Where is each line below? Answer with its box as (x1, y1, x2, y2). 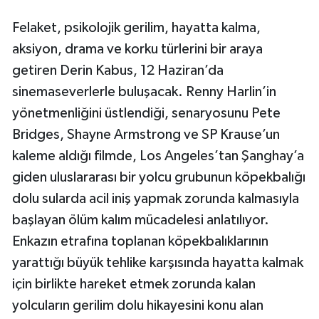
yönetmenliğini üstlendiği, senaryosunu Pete (12, 106, 281, 121)
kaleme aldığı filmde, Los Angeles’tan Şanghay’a (12, 149, 304, 164)
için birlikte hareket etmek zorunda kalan (12, 277, 256, 292)
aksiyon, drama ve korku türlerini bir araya (12, 42, 263, 57)
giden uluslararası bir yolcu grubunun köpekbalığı (12, 170, 305, 185)
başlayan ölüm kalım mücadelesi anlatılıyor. (12, 213, 269, 228)
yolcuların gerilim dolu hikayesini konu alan (12, 298, 263, 313)
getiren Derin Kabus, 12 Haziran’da (12, 63, 224, 78)
